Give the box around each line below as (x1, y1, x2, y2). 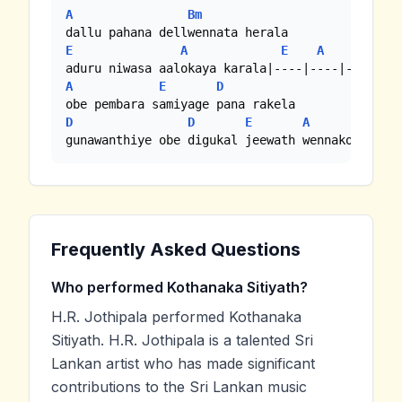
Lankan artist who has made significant (51, 354, 315, 373)
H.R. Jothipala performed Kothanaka (51, 308, 301, 327)
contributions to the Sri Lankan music (51, 378, 307, 397)
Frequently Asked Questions (51, 239, 301, 261)
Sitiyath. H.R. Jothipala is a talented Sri (51, 331, 313, 350)
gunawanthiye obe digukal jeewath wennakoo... (66, 133, 381, 148)
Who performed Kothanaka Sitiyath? (51, 278, 308, 297)
